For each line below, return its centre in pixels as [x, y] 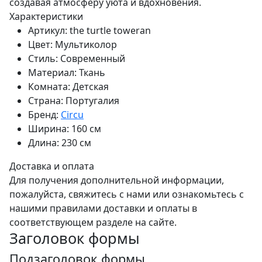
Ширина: [49, 129]
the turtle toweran [110, 31]
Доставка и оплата [52, 166]
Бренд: [43, 115]
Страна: [46, 101]
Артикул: [48, 31]
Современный [93, 59]
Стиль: [43, 59]
